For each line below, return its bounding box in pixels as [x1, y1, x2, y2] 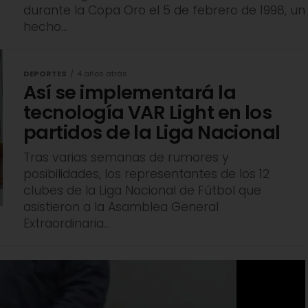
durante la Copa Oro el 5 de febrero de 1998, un [23, 2, 305, 19]
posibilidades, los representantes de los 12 [23, 166, 269, 183]
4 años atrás [77, 68, 127, 80]
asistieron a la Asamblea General [23, 199, 219, 216]
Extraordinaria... [23, 215, 110, 232]
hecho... [23, 19, 67, 36]
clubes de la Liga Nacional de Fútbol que [23, 182, 261, 199]
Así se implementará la [23, 79, 236, 107]
